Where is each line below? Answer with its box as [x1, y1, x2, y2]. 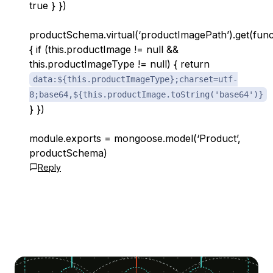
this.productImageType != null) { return [29, 58, 210, 70]
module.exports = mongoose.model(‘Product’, [29, 132, 241, 144]
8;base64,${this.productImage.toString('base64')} [29, 90, 263, 99]
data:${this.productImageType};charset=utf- [33, 74, 238, 84]
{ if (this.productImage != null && [29, 43, 179, 55]
